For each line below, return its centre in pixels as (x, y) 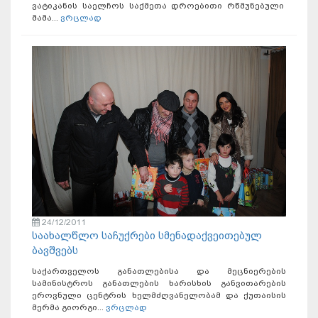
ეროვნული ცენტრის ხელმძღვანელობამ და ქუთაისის (159, 295)
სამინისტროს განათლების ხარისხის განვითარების (159, 283)
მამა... (46, 18)
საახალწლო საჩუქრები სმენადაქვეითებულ (147, 235)
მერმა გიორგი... (69, 307)
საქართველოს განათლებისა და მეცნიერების (159, 271)
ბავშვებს (55, 250)
